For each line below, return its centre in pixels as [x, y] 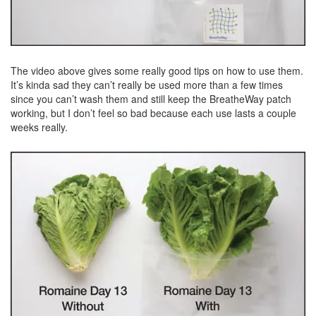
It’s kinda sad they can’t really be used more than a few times [147, 84]
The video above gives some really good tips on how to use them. [157, 70]
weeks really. [39, 127]
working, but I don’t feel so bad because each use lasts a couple [153, 113]
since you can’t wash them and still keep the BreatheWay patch [151, 98]
